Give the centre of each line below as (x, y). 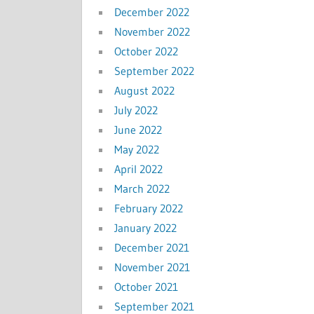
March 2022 (142, 189)
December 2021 (152, 248)
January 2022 (145, 228)
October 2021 (146, 287)
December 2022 (152, 12)
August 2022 (144, 91)
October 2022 (146, 52)
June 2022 (138, 130)
